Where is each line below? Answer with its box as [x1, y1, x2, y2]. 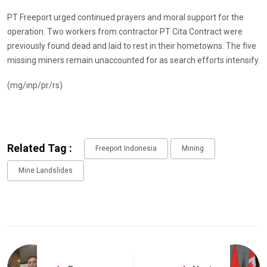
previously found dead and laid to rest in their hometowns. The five [7, 41, 256, 51]
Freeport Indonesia [95, 144, 157, 153]
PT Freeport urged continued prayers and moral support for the [7, 12, 244, 22]
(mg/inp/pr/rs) [7, 80, 63, 90]
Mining [182, 144, 204, 153]
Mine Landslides [18, 166, 73, 175]
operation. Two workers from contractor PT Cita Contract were [7, 26, 243, 36]
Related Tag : [7, 141, 72, 154]
